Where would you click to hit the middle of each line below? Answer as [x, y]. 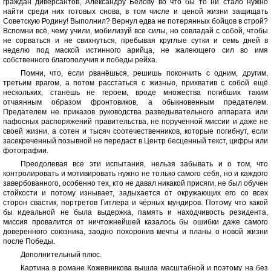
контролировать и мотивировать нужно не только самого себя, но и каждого [135, 174]
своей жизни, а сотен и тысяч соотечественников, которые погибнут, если [135, 132]
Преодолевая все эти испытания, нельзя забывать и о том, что [144, 164]
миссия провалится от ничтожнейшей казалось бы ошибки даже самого [135, 222]
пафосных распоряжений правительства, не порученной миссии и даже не [135, 122]
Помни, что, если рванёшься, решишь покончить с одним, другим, [144, 73]
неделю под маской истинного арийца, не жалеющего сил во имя [135, 51]
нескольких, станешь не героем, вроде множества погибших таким [135, 93]
